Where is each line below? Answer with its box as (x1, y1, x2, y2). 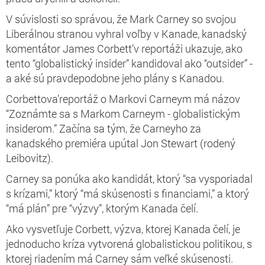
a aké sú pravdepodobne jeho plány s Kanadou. (6, 70, 224, 85)
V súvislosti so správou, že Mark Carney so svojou (6, 11, 236, 26)
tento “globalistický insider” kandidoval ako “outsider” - (6, 56, 253, 70)
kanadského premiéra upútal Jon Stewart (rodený (6, 135, 235, 150)
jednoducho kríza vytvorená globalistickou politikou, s (6, 236, 252, 251)
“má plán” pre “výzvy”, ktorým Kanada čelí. (6, 201, 198, 215)
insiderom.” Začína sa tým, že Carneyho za (6, 121, 201, 135)
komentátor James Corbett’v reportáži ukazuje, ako (6, 41, 243, 56)
